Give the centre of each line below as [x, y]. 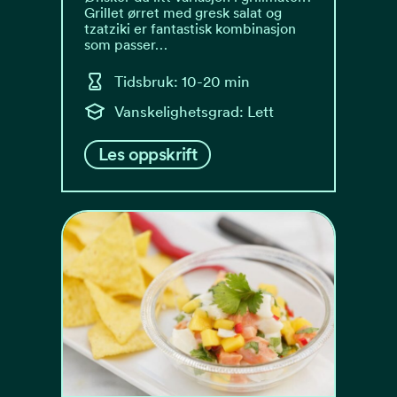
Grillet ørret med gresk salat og [183, 13]
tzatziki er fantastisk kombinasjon [190, 29]
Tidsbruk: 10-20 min [182, 81]
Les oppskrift [148, 154]
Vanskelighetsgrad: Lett [194, 111]
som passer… [126, 45]
